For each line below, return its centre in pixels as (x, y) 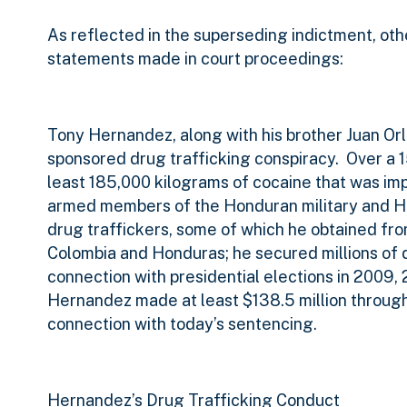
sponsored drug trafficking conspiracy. (193, 159)
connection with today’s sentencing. (182, 324)
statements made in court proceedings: (195, 59)
